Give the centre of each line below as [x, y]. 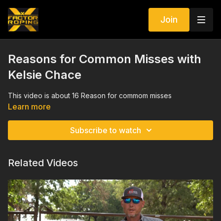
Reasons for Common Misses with [105, 59]
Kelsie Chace [45, 75]
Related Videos [43, 163]
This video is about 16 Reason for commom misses [90, 95]
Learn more [29, 107]
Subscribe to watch [106, 130]
